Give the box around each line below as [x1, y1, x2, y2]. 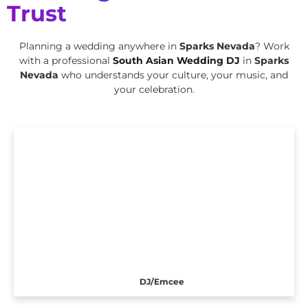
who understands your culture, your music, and [61, 68, 288, 81]
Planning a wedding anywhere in [19, 39, 179, 52]
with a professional [19, 54, 113, 67]
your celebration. [113, 82, 195, 96]
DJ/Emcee [139, 276, 184, 287]
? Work [254, 39, 289, 52]
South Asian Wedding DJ [113, 54, 240, 67]
